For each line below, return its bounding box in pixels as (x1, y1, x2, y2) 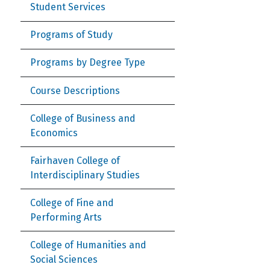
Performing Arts (30, 211, 102, 223)
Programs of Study (30, 29, 113, 41)
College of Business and (30, 112, 136, 124)
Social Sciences (30, 253, 98, 265)
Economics (30, 127, 78, 139)
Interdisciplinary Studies (30, 169, 140, 181)
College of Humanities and (30, 239, 146, 251)
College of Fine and (30, 196, 114, 209)
